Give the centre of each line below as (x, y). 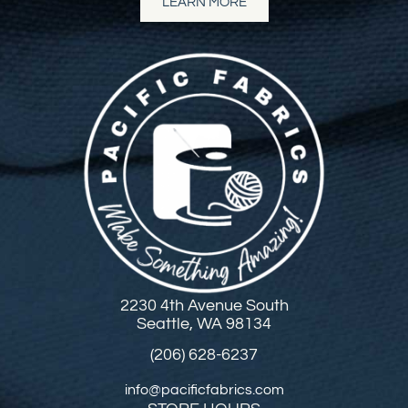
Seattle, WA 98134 (204, 323)
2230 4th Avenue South (204, 305)
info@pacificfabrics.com (204, 389)
